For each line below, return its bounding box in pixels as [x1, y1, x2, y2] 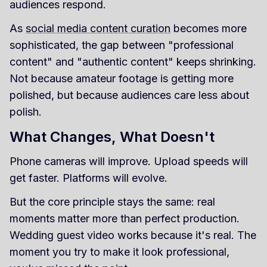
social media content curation [26, 22, 170, 35]
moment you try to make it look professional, [10, 246, 229, 259]
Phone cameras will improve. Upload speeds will [10, 155, 248, 168]
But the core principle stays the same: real [10, 195, 215, 209]
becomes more [170, 22, 247, 35]
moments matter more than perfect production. [10, 212, 240, 225]
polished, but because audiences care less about [10, 89, 249, 102]
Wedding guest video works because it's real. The [10, 229, 256, 242]
